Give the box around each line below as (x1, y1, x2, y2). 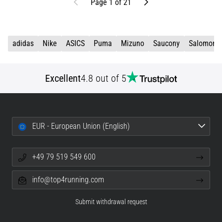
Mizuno (121, 38, 144, 48)
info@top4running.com (30, 174, 104, 184)
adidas (12, 38, 34, 48)
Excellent (45, 72, 81, 84)
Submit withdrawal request (75, 197, 147, 206)
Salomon (189, 38, 217, 48)
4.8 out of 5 (81, 72, 127, 84)
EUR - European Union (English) (30, 121, 130, 131)
